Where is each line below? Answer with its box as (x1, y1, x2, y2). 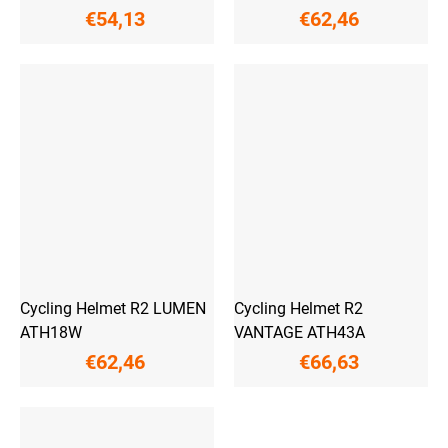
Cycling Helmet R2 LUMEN (20, 299, 206, 319)
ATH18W (20, 323, 82, 343)
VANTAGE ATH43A (234, 323, 365, 343)
